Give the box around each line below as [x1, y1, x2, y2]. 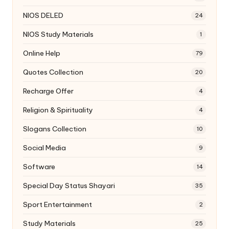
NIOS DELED [23, 10, 63, 20]
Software [23, 162, 55, 171]
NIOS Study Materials [23, 29, 94, 39]
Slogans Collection [23, 124, 86, 133]
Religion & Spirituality [23, 105, 93, 114]
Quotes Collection [23, 67, 83, 77]
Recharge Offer [23, 86, 74, 96]
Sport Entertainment [23, 199, 92, 209]
